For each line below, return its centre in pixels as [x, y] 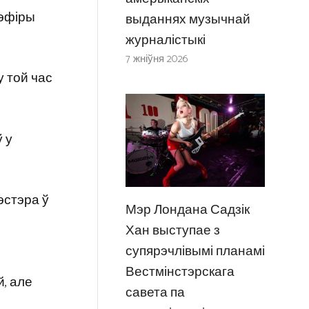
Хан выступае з [172, 230]
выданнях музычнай [188, 19]
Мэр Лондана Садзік [187, 210]
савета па [155, 292]
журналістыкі [165, 40]
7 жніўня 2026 [157, 59]
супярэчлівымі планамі [195, 251]
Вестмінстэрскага [180, 272]
